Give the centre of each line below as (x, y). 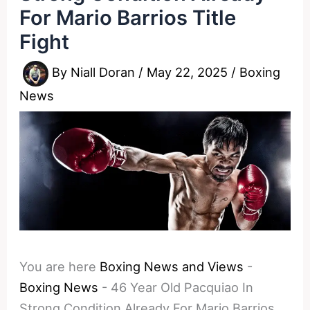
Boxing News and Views (172, 266)
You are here (58, 266)
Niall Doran (105, 72)
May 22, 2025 (189, 72)
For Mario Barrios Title (128, 17)
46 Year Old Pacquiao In (182, 287)
